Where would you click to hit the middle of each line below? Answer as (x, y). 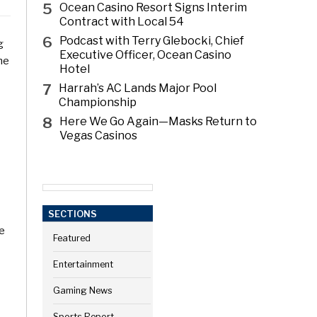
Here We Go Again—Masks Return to (158, 121)
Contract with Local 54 (122, 21)
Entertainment (83, 265)
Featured (71, 238)
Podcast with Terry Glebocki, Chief (152, 40)
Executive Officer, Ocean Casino (146, 54)
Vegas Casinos (99, 135)
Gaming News (82, 291)
